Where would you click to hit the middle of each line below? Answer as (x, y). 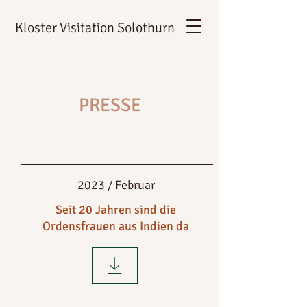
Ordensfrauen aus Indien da (116, 226)
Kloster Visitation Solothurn (95, 28)
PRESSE (110, 105)
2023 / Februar (116, 185)
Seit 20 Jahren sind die (116, 210)
